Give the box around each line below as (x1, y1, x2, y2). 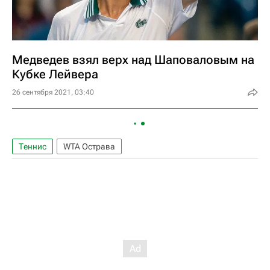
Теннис (19, 142, 46, 151)
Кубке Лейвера (12, 67, 98, 81)
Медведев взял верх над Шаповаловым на (12, 52, 254, 67)
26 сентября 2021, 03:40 (12, 88, 94, 96)
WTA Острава (63, 142, 115, 151)
